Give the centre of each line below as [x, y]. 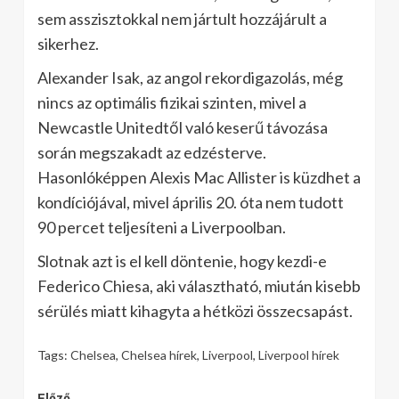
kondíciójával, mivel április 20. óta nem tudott [191, 202]
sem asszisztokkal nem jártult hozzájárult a [182, 18]
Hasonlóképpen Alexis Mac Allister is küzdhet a [199, 177]
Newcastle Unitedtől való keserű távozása [183, 127]
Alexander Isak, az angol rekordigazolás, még [190, 77]
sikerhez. [68, 43]
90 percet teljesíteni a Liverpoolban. [162, 227]
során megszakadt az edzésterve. [152, 152]
